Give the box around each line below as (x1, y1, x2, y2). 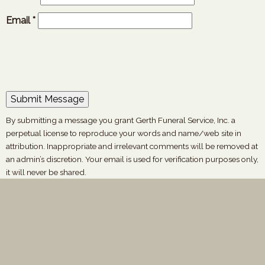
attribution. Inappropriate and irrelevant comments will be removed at (6, 141, 258, 151)
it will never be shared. (6, 167, 86, 177)
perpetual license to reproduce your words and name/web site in (6, 128, 241, 138)
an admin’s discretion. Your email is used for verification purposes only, (6, 154, 258, 164)
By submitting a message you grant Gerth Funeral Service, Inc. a (6, 115, 235, 125)
